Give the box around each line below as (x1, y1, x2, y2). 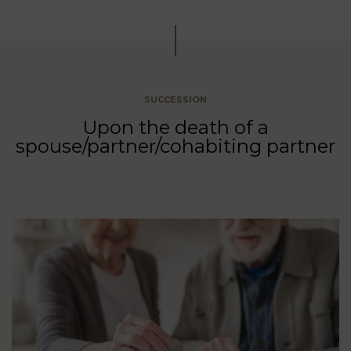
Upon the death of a (82, 116, 269, 139)
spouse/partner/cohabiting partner (16, 135, 335, 158)
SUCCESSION (144, 94, 207, 106)
